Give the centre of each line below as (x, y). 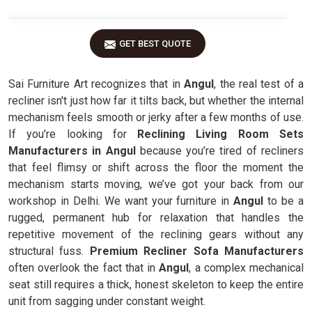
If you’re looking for (73, 134)
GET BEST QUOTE (155, 44)
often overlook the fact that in (84, 268)
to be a (286, 201)
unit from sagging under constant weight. (107, 301)
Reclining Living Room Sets (221, 134)
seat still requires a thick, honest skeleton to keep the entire (156, 284)
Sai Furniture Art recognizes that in (94, 84)
